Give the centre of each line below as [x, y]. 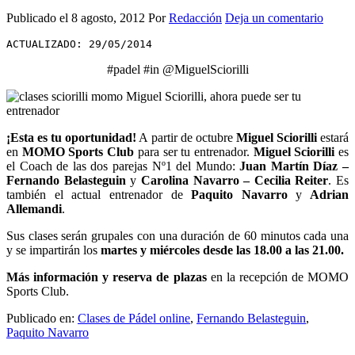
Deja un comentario [274, 17]
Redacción [195, 17]
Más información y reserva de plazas [107, 277]
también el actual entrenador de [99, 194]
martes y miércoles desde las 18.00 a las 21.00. [222, 250]
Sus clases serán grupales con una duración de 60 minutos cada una [177, 235]
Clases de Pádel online [134, 318]
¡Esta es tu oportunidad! [72, 137]
